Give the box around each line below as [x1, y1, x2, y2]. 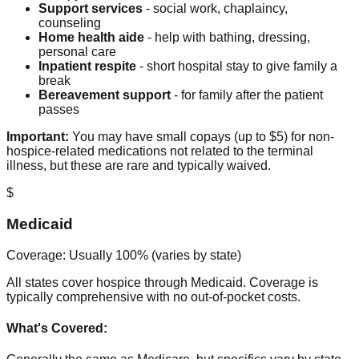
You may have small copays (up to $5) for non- [69, 130, 334, 144]
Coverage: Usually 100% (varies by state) [6, 248, 241, 262]
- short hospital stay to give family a [136, 59, 337, 74]
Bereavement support [38, 88, 171, 103]
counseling [38, 16, 101, 30]
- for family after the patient [171, 88, 323, 103]
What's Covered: [6, 321, 107, 336]
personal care [38, 45, 116, 59]
